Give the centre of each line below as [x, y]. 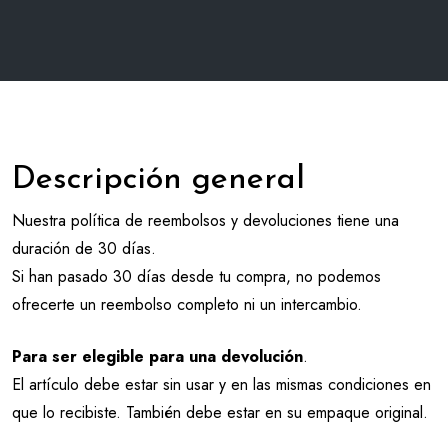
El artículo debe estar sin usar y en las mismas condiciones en [221, 384]
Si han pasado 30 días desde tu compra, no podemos [196, 276]
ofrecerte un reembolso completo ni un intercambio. [187, 304]
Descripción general [158, 180]
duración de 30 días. [84, 248]
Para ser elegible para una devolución [157, 356]
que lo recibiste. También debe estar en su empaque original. [220, 412]
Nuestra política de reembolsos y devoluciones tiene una [205, 220]
